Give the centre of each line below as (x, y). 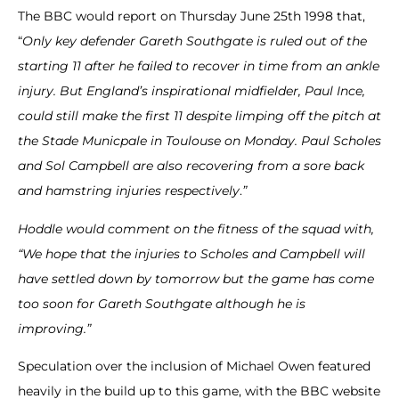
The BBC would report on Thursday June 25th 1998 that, (191, 16)
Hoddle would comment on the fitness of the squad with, (196, 228)
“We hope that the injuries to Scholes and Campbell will (191, 253)
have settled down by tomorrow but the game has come (196, 278)
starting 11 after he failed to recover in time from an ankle (199, 66)
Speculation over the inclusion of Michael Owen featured (194, 366)
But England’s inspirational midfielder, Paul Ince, (212, 91)
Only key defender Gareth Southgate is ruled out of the (195, 41)
